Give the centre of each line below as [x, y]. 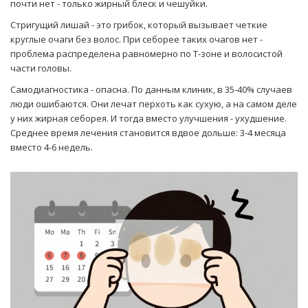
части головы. [41, 68]
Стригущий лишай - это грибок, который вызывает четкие [139, 25]
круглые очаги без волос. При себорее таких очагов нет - [136, 40]
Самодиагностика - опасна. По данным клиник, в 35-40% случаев [151, 90]
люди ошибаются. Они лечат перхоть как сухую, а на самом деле [154, 104]
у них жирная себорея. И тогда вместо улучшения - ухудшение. [148, 119]
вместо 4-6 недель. [52, 147]
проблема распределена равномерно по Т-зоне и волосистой [146, 54]
